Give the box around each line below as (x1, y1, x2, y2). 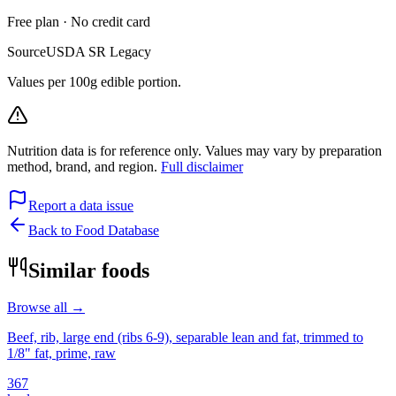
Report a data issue (28, 197, 133, 213)
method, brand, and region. (7, 158, 161, 174)
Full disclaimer (161, 158, 243, 174)
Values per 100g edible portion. (7, 73, 181, 89)
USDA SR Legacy (46, 43, 151, 59)
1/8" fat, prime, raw (7, 346, 116, 362)
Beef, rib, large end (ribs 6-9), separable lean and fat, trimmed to (7, 330, 363, 346)
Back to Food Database (28, 222, 159, 238)
